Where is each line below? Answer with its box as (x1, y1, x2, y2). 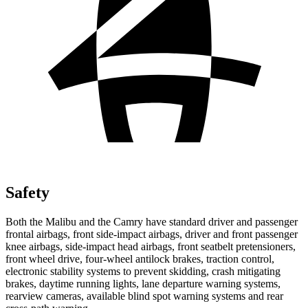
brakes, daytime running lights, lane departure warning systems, (5, 277, 280, 289)
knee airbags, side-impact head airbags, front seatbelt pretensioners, (5, 240, 296, 252)
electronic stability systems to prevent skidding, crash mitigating (5, 265, 280, 277)
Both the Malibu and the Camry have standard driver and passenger (5, 215, 298, 228)
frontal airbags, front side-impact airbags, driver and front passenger (5, 228, 298, 240)
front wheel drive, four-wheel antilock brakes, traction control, (5, 252, 274, 265)
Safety (5, 183, 49, 201)
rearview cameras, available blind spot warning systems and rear (5, 289, 283, 302)
